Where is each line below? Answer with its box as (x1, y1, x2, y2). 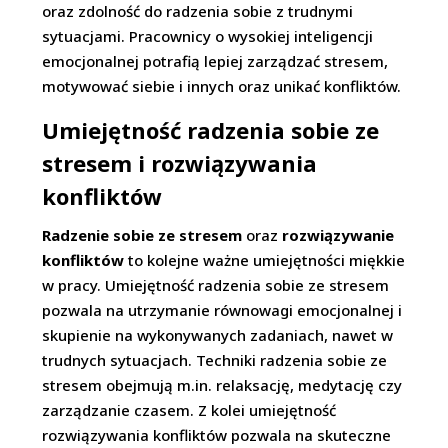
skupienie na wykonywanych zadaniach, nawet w (42, 325, 394, 345)
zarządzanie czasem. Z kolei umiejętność (42, 400, 337, 420)
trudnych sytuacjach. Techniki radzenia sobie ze (42, 350, 388, 370)
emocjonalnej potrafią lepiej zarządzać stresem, (42, 51, 389, 71)
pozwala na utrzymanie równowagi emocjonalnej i (42, 300, 403, 320)
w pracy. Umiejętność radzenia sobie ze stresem (42, 275, 390, 295)
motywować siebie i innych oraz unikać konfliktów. (42, 76, 402, 96)
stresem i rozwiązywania (42, 148, 318, 178)
